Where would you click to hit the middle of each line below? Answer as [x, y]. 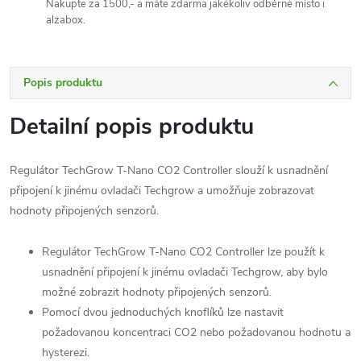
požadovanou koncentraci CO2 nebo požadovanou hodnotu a [196, 332]
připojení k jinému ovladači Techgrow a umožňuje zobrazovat [162, 190]
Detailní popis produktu [132, 126]
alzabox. [66, 20]
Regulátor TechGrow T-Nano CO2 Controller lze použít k [183, 251]
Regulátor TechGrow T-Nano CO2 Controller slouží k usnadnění [169, 170]
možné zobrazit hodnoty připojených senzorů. [157, 292]
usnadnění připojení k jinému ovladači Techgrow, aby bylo [185, 272]
